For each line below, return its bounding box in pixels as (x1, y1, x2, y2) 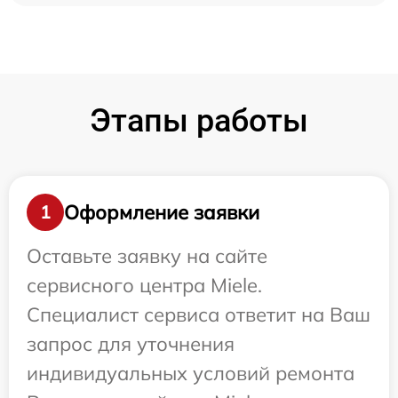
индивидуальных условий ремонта (27, 361, 354, 386)
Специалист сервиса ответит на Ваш (27, 302, 370, 327)
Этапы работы (90, 102, 308, 139)
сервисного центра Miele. (27, 273, 262, 298)
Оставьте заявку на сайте (27, 243, 267, 268)
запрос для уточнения (27, 331, 235, 356)
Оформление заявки (64, 199, 259, 225)
